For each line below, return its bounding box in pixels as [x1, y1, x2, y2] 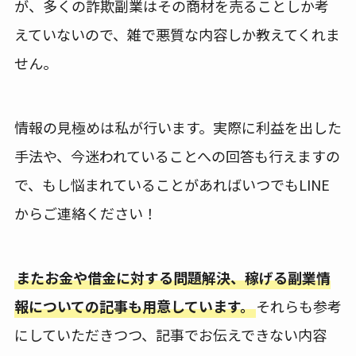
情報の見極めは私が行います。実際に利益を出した [14, 116, 342, 137]
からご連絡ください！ [14, 202, 157, 223]
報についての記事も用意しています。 [14, 295, 254, 316]
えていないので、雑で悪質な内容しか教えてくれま [14, 23, 340, 44]
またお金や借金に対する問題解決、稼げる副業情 [15, 266, 331, 288]
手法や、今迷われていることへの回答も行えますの [14, 145, 340, 166]
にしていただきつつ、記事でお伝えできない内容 [14, 323, 327, 345]
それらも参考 [255, 295, 342, 316]
